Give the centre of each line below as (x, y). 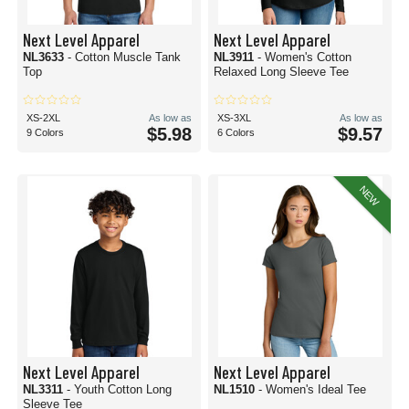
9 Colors (45, 132)
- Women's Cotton (304, 57)
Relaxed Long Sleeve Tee (281, 72)
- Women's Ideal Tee (312, 389)
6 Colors (236, 132)
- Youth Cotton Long (119, 389)
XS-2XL (43, 118)
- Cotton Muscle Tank (124, 57)
